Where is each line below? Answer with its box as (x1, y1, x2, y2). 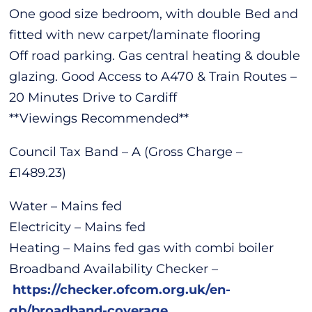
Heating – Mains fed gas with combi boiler (9, 240, 274, 256)
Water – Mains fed (9, 198, 123, 214)
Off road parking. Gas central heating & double (9, 47, 301, 63)
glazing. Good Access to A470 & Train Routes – (9, 68, 297, 84)
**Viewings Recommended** (9, 110, 189, 126)
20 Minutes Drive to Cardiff (9, 89, 178, 105)
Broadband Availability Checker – (9, 260, 219, 276)
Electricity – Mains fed (9, 219, 146, 235)
